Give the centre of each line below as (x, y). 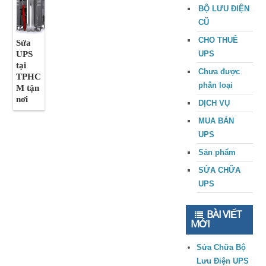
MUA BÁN (216, 121)
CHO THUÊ (218, 40)
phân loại (215, 85)
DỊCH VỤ (214, 103)
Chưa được (219, 72)
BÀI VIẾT (224, 214)
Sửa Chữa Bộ (221, 247)
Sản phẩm (217, 152)
